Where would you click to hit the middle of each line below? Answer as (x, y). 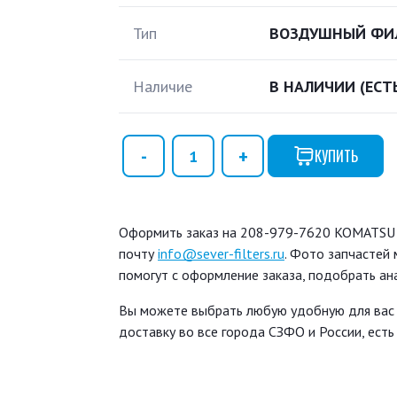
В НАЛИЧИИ (315, 86)
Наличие (163, 86)
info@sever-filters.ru (221, 253)
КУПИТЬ (336, 156)
